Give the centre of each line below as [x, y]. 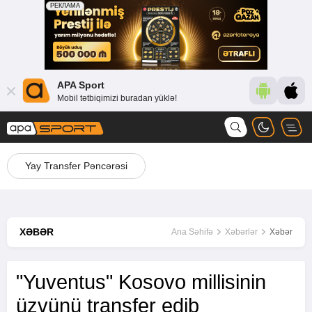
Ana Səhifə [192, 232]
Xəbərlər [241, 232]
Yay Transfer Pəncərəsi [76, 166]
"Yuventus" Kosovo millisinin [141, 282]
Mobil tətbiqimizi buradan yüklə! [117, 98]
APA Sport [81, 85]
